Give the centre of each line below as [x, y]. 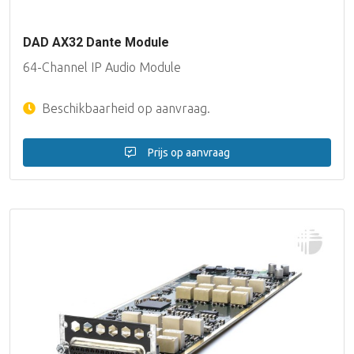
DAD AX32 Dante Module [96, 42]
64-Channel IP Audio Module [102, 67]
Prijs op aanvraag [187, 152]
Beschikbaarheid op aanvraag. [124, 108]
